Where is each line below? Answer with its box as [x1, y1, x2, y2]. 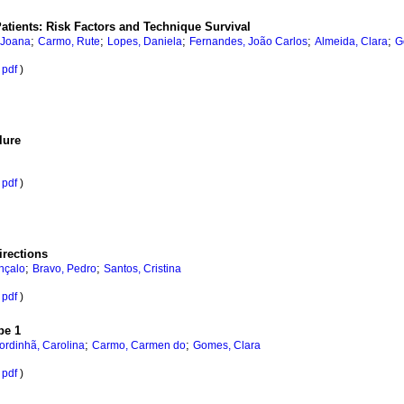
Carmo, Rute [38, 35, 100, 49]
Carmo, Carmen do [92, 339, 186, 353]
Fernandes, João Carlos [189, 35, 308, 49]
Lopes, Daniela [107, 35, 182, 49]
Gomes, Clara [193, 339, 261, 353]
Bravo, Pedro [32, 262, 96, 276]
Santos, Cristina [104, 262, 181, 276]
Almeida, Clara [315, 35, 388, 49]
